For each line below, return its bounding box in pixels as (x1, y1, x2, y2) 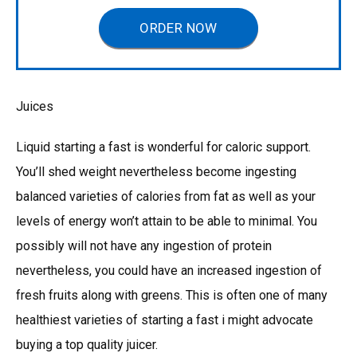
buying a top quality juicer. (16, 336, 158, 352)
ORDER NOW (139, 19, 218, 36)
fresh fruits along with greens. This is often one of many (16, 287, 328, 303)
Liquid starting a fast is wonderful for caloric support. (16, 139, 311, 155)
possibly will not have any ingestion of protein (16, 237, 272, 253)
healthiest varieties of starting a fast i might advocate (16, 312, 313, 328)
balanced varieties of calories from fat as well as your (16, 188, 316, 204)
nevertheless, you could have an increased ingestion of (16, 262, 322, 278)
